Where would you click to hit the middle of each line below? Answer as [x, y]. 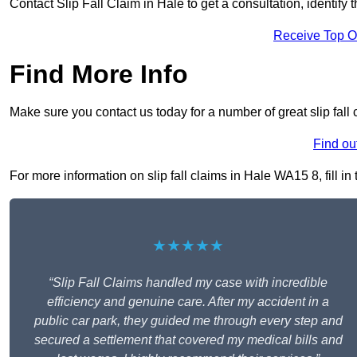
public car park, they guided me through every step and [188, 321]
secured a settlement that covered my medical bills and [188, 340]
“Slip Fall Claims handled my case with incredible [188, 283]
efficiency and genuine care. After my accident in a [188, 302]
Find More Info [99, 75]
